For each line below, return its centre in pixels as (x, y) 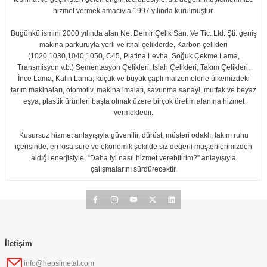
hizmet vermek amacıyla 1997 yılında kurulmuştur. (133, 10)
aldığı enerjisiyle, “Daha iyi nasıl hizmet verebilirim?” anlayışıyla (133, 158)
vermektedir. (133, 112)
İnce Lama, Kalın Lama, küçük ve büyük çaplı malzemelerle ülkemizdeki (133, 78)
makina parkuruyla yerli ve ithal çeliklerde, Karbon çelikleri (133, 44)
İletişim (18, 243)
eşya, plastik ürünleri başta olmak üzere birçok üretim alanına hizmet (133, 101)
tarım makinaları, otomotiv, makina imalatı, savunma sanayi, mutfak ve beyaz (133, 90)
